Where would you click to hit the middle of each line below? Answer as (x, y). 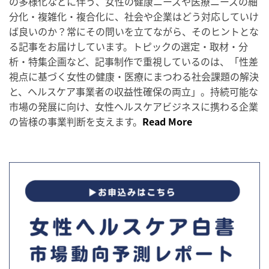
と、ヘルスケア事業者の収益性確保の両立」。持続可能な (134, 91)
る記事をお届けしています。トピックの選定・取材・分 (128, 46)
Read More (167, 121)
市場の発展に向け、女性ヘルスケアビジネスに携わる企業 (134, 106)
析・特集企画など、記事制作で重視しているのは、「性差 (134, 61)
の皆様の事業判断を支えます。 (76, 121)
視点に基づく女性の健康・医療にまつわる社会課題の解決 (134, 76)
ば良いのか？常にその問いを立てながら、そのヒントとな (134, 31)
